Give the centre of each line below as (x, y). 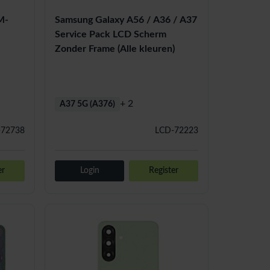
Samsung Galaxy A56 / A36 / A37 (126, 20)
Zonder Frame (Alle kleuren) (115, 49)
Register (164, 170)
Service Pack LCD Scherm (111, 34)
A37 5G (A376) (88, 104)
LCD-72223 (176, 130)
